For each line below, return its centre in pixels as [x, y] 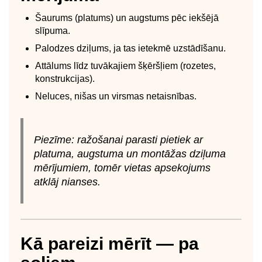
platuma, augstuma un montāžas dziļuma [130, 154]
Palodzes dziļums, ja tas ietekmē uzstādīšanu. [130, 48]
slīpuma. [53, 30]
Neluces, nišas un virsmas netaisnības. [116, 96]
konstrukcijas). [65, 78]
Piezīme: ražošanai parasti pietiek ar [118, 139]
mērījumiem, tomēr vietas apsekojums [122, 168]
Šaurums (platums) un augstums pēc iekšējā [127, 18]
